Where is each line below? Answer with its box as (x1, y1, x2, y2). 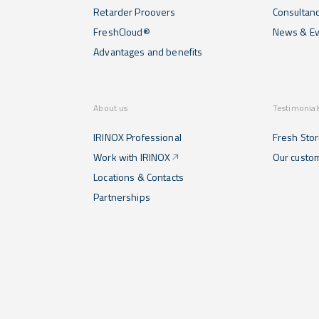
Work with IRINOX (93, 150, 171, 165)
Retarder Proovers (93, 4, 176, 20)
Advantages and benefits (93, 44, 203, 60)
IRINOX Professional (93, 130, 182, 145)
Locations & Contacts (93, 169, 184, 185)
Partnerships (93, 189, 150, 205)
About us (93, 101, 128, 115)
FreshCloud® (93, 24, 150, 40)
